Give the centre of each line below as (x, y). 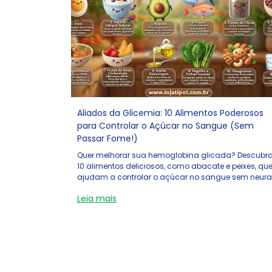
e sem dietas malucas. (120, 188)
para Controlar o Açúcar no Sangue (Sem (165, 126)
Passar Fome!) (107, 138)
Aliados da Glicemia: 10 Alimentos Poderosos (170, 113)
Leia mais (97, 199)
